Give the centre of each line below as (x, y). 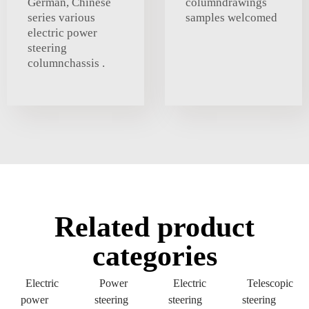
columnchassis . (66, 63)
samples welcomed (231, 17)
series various (61, 17)
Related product (154, 227)
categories (154, 256)
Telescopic (270, 283)
